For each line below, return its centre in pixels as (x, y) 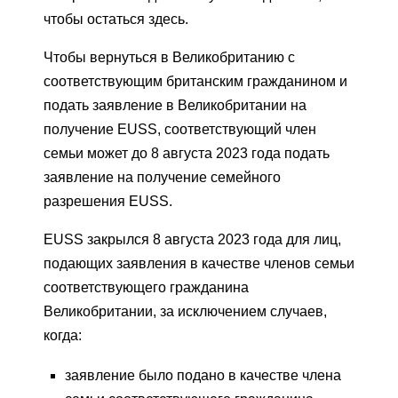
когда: (63, 336)
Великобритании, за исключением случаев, (185, 312)
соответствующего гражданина (146, 288)
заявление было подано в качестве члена (203, 376)
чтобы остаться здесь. (116, 20)
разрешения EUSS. (108, 202)
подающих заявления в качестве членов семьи (199, 264)
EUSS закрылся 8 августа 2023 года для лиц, (192, 240)
